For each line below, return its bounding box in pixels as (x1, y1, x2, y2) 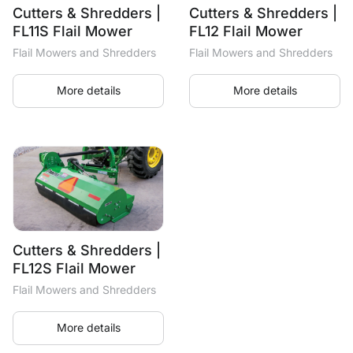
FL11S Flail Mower (13, 23, 132, 40)
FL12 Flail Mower (189, 23, 303, 40)
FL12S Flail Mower (13, 260, 136, 277)
